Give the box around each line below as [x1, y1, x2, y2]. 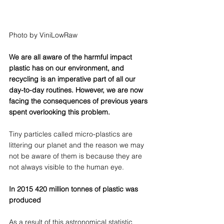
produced [9, 195, 41, 204]
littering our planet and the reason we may [9, 140, 146, 149]
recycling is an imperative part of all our [9, 74, 137, 83]
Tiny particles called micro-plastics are [9, 129, 134, 138]
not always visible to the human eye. [9, 162, 124, 171]
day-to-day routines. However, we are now [9, 85, 145, 94]
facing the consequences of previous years [9, 96, 149, 105]
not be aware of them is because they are [9, 151, 144, 160]
